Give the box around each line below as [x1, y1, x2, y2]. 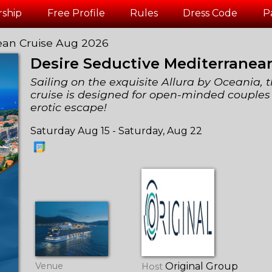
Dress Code [183, 7, 238, 19]
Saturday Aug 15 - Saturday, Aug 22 [30, 124, 203, 137]
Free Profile [47, 7, 105, 19]
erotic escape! [30, 101, 107, 114]
